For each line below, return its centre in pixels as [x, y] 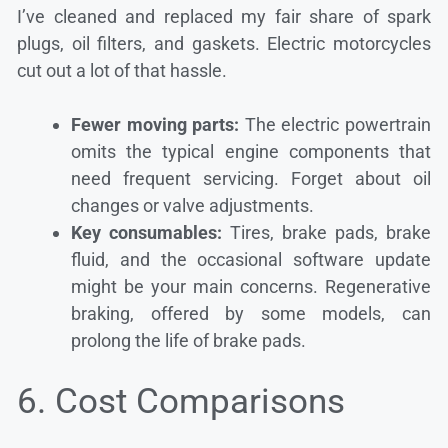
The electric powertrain [335, 125]
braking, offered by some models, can [251, 314]
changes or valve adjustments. [192, 206]
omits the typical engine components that [251, 152]
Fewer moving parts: [155, 125]
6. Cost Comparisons [181, 402]
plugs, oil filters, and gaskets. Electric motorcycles [224, 44]
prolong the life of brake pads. [188, 341]
